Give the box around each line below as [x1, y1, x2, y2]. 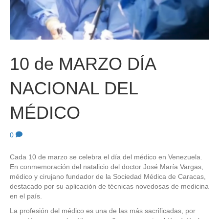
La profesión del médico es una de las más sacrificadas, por [10, 206, 196, 215]
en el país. [10, 192, 42, 200]
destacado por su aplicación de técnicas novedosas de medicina [10, 182, 209, 190]
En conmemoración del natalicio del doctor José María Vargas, [10, 162, 203, 171]
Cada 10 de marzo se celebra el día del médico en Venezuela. [10, 153, 202, 161]
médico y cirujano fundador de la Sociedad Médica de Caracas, [10, 172, 206, 180]
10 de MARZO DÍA [10, 53, 155, 74]
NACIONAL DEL [10, 78, 138, 98]
